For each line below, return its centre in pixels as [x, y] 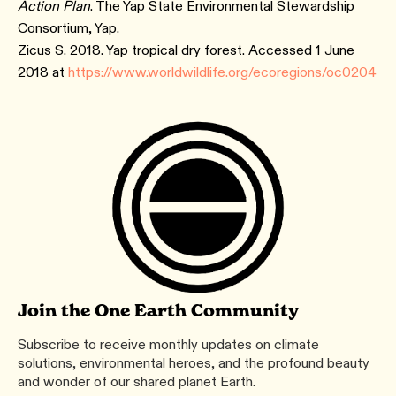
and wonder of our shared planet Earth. [137, 382]
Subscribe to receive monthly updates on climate [168, 345]
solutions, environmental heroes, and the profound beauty [194, 363]
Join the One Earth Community [158, 311]
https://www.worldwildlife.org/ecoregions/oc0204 [222, 72]
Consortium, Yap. [69, 28]
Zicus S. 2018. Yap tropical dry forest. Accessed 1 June [186, 50]
